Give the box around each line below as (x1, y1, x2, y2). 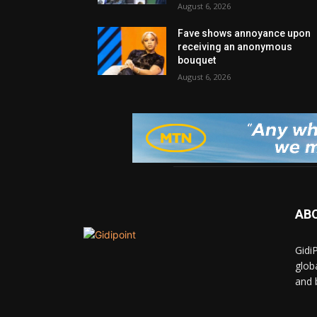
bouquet (178, 54, 217, 67)
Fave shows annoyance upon (178, 28, 311, 40)
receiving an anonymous (178, 41, 293, 53)
